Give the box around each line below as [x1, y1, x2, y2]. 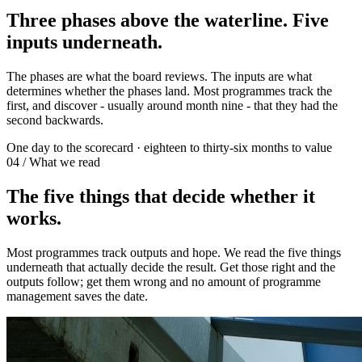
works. [6, 207, 61, 229]
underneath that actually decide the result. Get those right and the [6, 259, 335, 274]
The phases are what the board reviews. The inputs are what [6, 69, 312, 83]
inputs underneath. [6, 32, 162, 53]
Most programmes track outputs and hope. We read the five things [6, 245, 341, 259]
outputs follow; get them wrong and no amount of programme [6, 274, 321, 288]
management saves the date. [6, 288, 148, 303]
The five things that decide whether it [6, 185, 315, 207]
